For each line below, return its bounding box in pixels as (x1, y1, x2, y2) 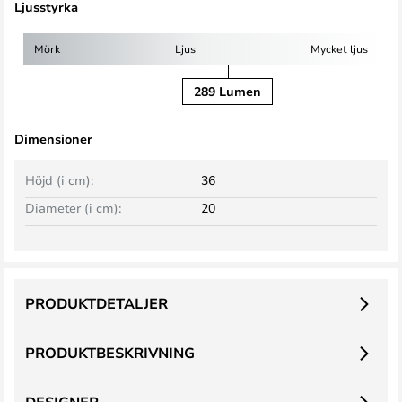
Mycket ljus (310, 41, 368, 56)
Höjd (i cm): (25, 171, 93, 188)
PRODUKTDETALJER (25, 293, 168, 313)
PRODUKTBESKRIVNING (25, 343, 195, 363)
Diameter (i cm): (25, 199, 121, 216)
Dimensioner (14, 130, 92, 147)
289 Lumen (194, 83, 261, 100)
